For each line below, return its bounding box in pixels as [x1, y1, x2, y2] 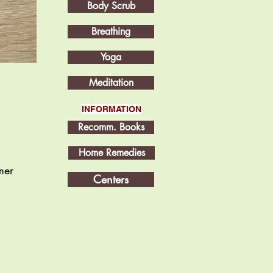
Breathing [91, 25, 130, 38]
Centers [93, 172, 129, 186]
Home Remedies [78, 146, 145, 159]
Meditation [88, 76, 133, 89]
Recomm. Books [77, 121, 144, 133]
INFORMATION [81, 104, 141, 114]
